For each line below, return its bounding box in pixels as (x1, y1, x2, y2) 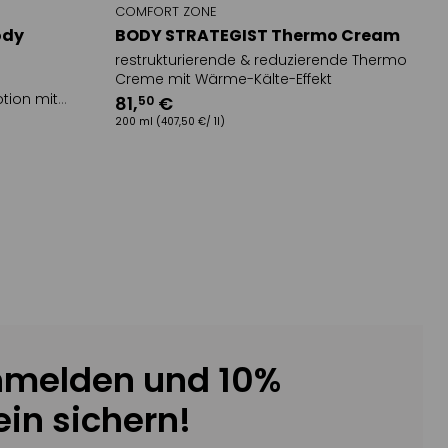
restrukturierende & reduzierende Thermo (115, 50, 408, 71)
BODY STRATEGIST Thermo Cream (115, 24, 401, 48)
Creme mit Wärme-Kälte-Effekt (115, 69, 333, 90)
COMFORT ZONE (115, 2, 218, 22)
